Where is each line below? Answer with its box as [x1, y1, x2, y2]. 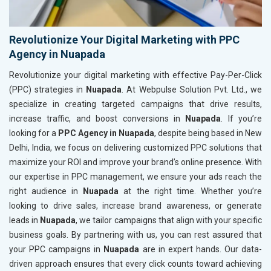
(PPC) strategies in [9, 84, 87, 94]
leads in [9, 215, 41, 225]
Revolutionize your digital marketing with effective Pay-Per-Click [9, 70, 262, 80]
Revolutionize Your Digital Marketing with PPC [9, 33, 240, 46]
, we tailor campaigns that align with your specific [76, 215, 263, 225]
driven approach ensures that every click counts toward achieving [9, 258, 262, 269]
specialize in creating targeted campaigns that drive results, [9, 99, 262, 109]
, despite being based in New [154, 128, 262, 138]
